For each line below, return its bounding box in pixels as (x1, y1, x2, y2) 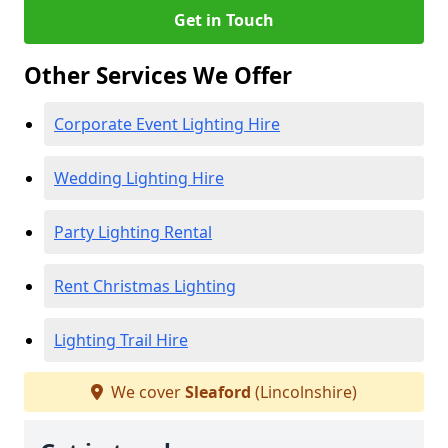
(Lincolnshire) (251, 381, 357, 403)
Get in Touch (174, 9, 274, 31)
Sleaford (185, 381, 251, 403)
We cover (107, 381, 185, 403)
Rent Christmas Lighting (54, 275, 236, 297)
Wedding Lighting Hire (54, 167, 224, 189)
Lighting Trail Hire (54, 329, 188, 351)
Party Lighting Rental (54, 221, 212, 243)
